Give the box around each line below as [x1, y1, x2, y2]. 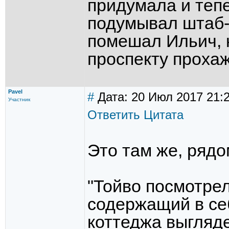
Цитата [144, 108, 184, 122]
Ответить [87, 108, 140, 122]
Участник [8, 97, 30, 102]
